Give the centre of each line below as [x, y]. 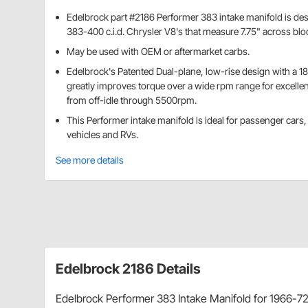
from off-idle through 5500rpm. [132, 100]
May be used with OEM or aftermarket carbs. [158, 51]
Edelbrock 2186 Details [128, 268]
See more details [90, 159]
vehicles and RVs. [102, 134]
